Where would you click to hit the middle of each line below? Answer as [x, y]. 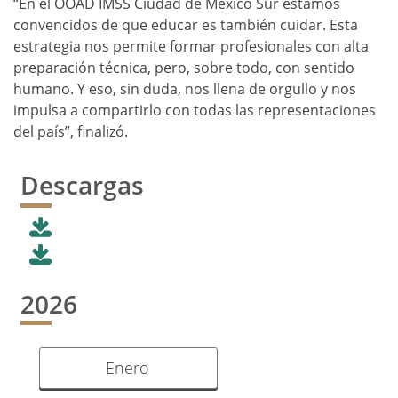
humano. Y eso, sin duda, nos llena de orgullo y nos [185, 89]
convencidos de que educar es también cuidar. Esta [186, 25]
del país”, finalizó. [71, 132]
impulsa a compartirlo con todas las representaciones [195, 111]
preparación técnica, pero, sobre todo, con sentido [184, 68]
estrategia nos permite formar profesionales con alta [191, 47]
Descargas [82, 185]
